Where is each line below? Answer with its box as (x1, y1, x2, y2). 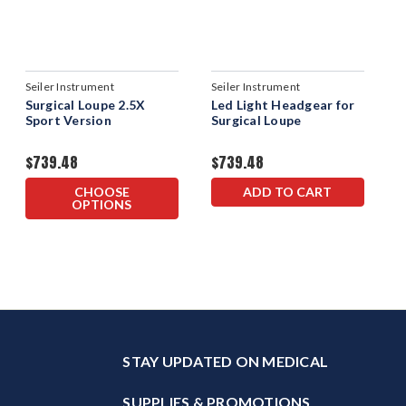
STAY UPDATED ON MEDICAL (122, 352, 328, 370)
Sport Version (24, 111, 111, 128)
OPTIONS (72, 196, 132, 212)
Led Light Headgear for (210, 96, 355, 112)
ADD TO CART (243, 183, 333, 199)
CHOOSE (73, 183, 130, 199)
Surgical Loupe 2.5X (24, 96, 146, 112)
